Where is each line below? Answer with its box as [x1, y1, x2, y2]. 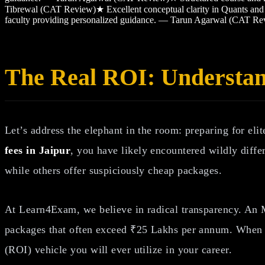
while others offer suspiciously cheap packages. [5, 164, 222, 177]
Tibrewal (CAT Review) [5, 4, 96, 15]
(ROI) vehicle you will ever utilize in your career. [5, 244, 232, 256]
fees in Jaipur [5, 144, 71, 157]
